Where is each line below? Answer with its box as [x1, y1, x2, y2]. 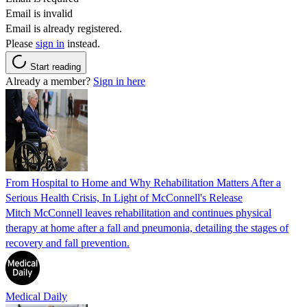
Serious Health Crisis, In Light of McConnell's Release [5, 191, 243, 204]
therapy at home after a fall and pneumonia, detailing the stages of [5, 221, 288, 234]
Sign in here [93, 75, 145, 87]
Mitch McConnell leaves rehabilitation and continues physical [5, 206, 271, 219]
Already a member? [5, 75, 93, 87]
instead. [64, 37, 100, 49]
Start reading [30, 61, 81, 72]
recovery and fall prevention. [5, 236, 130, 249]
